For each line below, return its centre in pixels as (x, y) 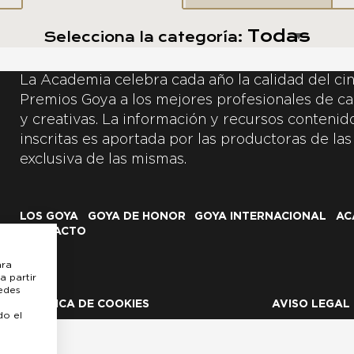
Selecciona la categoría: (145, 38)
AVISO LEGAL (311, 305)
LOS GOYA (49, 217)
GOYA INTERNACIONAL (261, 217)
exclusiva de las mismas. (103, 160)
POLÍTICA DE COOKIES (85, 305)
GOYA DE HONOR (136, 217)
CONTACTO (53, 232)
